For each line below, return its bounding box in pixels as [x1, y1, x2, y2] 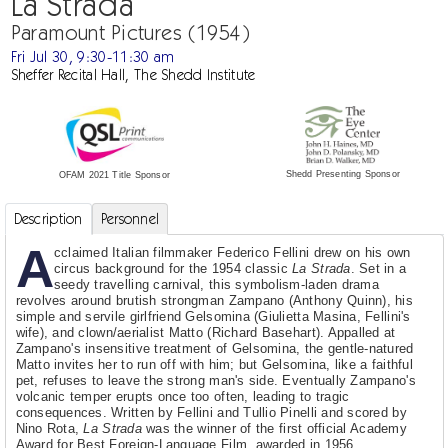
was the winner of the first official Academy [141, 421, 407, 437]
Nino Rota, [15, 421, 84, 437]
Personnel [100, 211, 160, 228]
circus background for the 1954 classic [53, 261, 293, 277]
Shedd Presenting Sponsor [285, 169, 400, 180]
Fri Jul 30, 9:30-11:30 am [10, 46, 175, 65]
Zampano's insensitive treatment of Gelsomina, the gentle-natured [15, 341, 414, 357]
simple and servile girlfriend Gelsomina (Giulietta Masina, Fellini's [15, 309, 411, 325]
